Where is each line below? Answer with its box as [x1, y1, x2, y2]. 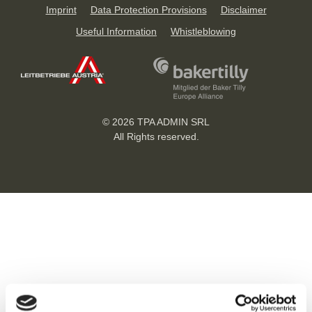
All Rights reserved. [113, 131, 199, 142]
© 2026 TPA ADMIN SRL [102, 116, 210, 127]
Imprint [45, 4, 77, 15]
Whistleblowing [171, 26, 236, 37]
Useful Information [76, 26, 157, 37]
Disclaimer [220, 4, 267, 15]
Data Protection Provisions [90, 4, 207, 15]
